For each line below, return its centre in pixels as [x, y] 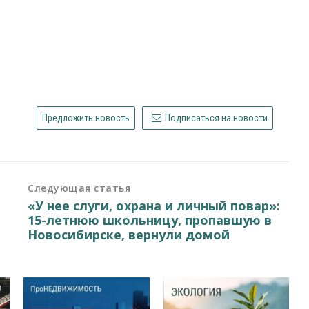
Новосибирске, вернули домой [129, 234]
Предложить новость [86, 118]
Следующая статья [79, 188]
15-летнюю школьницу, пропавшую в [150, 220]
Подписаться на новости [216, 118]
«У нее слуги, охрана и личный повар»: [154, 205]
